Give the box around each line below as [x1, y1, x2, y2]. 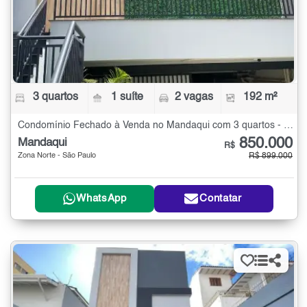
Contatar [199, 193, 242, 204]
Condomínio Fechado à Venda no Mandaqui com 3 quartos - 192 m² [284, 121, 293, 131]
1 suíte [111, 92, 144, 103]
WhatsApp [76, 193, 127, 204]
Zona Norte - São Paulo [18, 152, 96, 160]
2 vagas [174, 92, 213, 103]
